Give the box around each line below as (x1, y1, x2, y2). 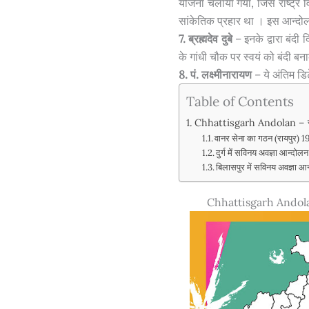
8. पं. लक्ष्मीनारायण (178, 67, 252, 81)
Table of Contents (186, 92, 294, 110)
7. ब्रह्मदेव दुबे (178, 31, 232, 46)
